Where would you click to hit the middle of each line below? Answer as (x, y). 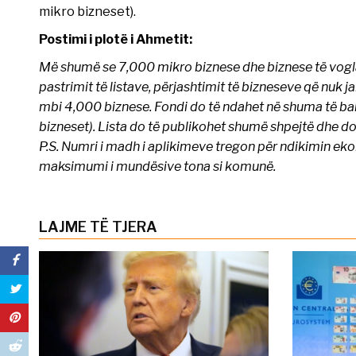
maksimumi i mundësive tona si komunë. (157, 166)
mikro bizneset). (87, 11)
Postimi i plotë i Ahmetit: (115, 39)
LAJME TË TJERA (98, 226)
